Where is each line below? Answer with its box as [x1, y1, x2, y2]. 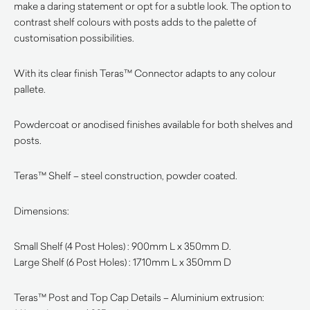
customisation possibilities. [14, 31, 134, 44]
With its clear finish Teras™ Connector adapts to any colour [14, 66, 276, 80]
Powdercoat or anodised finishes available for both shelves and [14, 118, 293, 131]
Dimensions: [14, 204, 69, 217]
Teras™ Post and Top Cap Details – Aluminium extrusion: [14, 291, 264, 304]
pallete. [14, 82, 46, 95]
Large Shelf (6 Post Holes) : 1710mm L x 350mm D [14, 255, 231, 268]
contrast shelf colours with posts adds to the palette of [14, 15, 257, 28]
